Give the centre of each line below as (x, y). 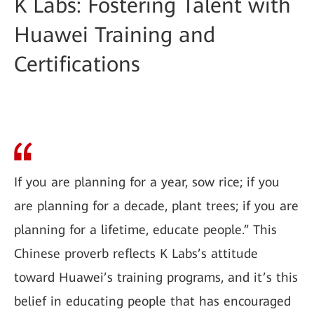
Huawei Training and (115, 35)
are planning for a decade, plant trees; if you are (156, 206)
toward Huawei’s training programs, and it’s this (156, 277)
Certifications (77, 64)
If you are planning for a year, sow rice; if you (147, 182)
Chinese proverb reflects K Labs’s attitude (136, 253)
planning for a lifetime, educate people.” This (145, 230)
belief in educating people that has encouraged (152, 301)
